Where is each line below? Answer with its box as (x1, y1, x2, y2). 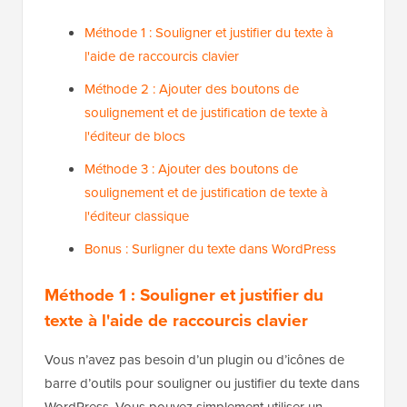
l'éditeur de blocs (84, 126, 185, 147)
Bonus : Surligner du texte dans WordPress (84, 239, 336, 260)
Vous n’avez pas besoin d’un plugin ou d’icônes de (45, 350, 344, 371)
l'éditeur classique (84, 206, 189, 227)
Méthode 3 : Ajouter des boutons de (84, 159, 298, 180)
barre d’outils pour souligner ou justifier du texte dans (45, 373, 360, 394)
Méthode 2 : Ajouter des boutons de (84, 79, 299, 100)
